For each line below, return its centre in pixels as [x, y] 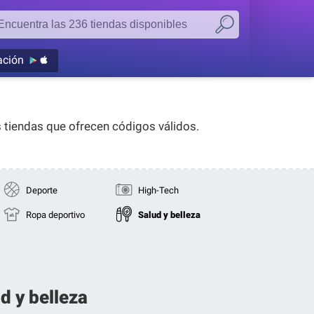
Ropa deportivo [55, 215]
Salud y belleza [169, 215]
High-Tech [158, 190]
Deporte [42, 190]
